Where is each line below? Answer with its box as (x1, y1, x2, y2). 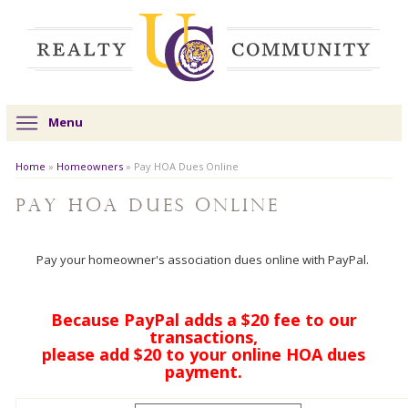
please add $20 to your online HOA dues (42, 343, 366, 366)
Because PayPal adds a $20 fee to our (50, 309, 357, 331)
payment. (165, 361, 243, 383)
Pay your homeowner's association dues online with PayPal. (36, 251, 372, 269)
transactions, (149, 326, 259, 349)
